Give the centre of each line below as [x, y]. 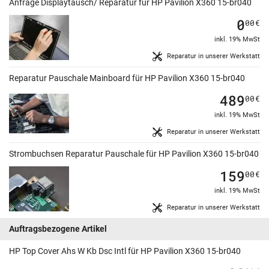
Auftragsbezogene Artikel [58, 229]
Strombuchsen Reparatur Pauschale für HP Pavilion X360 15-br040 [134, 154]
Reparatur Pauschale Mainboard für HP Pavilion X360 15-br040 [127, 78]
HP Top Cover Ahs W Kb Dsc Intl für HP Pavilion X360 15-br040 [125, 251]
